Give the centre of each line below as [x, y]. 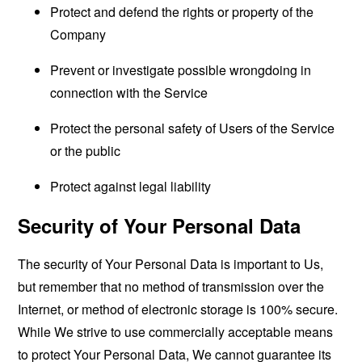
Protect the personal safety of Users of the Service [193, 128]
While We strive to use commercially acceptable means [176, 332]
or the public [86, 151]
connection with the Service [129, 93]
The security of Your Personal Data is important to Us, [171, 264]
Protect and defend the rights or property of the [182, 12]
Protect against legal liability [131, 186]
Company [78, 34]
